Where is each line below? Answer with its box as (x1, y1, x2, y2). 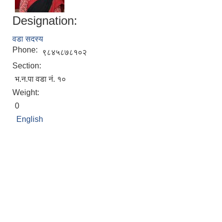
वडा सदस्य (12, 35, 43, 43)
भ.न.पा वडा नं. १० (15, 75, 66, 83)
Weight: (12, 88, 41, 97)
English (16, 115, 43, 123)
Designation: (12, 14, 77, 27)
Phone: (12, 46, 40, 54)
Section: (12, 61, 43, 70)
